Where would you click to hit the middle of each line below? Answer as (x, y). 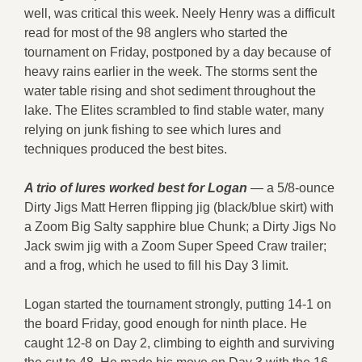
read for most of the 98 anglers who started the (156, 32)
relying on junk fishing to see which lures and (153, 129)
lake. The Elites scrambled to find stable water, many (174, 110)
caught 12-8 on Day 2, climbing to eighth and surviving (179, 343)
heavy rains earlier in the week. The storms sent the (171, 71)
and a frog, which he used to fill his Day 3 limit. (156, 265)
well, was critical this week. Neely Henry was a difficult (179, 13)
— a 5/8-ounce (291, 187)
